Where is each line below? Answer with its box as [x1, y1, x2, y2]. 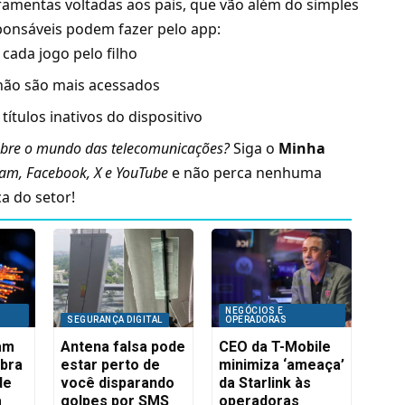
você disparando [61, 373, 175, 391]
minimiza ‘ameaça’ [219, 355, 345, 373]
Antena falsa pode [61, 337, 186, 355]
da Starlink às [219, 373, 312, 391]
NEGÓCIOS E [225, 305, 284, 316]
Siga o [230, 138, 279, 159]
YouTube [116, 163, 169, 184]
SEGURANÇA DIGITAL [67, 314, 163, 325]
